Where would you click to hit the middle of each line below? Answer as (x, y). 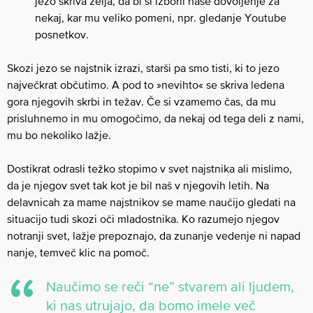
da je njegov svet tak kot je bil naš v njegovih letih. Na (138, 185)
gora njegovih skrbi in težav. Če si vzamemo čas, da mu (141, 101)
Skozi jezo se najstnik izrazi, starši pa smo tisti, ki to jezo (143, 67)
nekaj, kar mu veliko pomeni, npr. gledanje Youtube (161, 17)
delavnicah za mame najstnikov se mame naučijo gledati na (151, 202)
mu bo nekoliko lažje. (59, 134)
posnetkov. (62, 34)
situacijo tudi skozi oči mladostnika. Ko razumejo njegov (143, 218)
